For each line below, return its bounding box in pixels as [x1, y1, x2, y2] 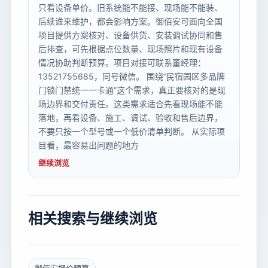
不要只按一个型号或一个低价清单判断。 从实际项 [38, 126, 225, 137]
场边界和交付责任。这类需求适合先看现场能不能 [38, 99, 223, 109]
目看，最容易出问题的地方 [38, 140, 139, 151]
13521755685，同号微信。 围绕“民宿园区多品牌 [38, 71, 225, 82]
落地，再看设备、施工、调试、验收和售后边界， [38, 112, 223, 123]
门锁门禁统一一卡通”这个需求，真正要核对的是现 [38, 85, 226, 96]
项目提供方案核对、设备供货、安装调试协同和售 [38, 30, 223, 41]
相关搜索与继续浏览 [28, 210, 157, 228]
